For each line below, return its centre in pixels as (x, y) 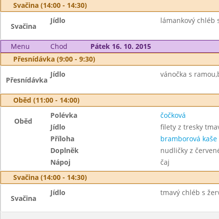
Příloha (63, 139)
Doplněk (65, 150)
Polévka (64, 115)
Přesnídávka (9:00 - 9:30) (54, 59)
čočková (173, 115)
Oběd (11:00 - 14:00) (46, 100)
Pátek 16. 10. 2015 (120, 46)
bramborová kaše (188, 139)
